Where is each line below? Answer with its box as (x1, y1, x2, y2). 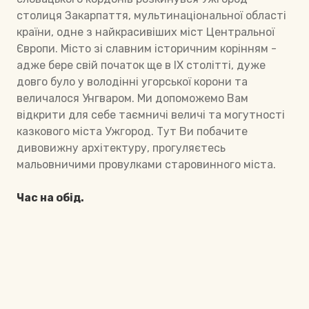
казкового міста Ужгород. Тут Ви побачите (17, 125, 248, 139)
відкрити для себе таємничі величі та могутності (17, 108, 285, 122)
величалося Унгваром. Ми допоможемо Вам (17, 92, 248, 106)
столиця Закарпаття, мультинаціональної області (17, 9, 286, 23)
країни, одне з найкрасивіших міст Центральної (17, 26, 275, 39)
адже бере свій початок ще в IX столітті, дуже (17, 59, 266, 72)
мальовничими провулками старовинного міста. (17, 158, 276, 172)
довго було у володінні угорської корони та (17, 75, 248, 89)
